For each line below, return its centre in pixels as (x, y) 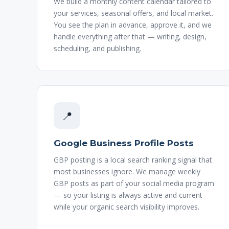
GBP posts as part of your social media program (134, 183)
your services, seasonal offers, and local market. (133, 13)
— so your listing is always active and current (128, 195)
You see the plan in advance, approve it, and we (133, 25)
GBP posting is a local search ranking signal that (133, 160)
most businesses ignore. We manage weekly (127, 171)
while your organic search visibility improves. (127, 207)
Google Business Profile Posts (124, 143)
